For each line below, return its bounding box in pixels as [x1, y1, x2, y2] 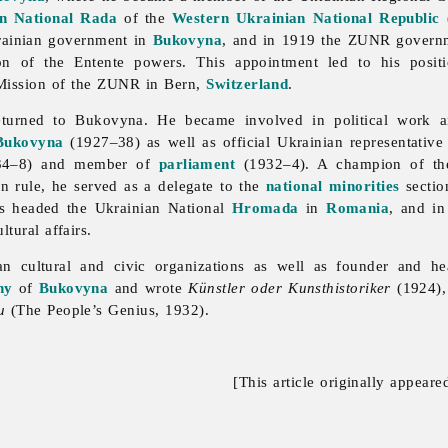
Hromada [231, 199, 299, 217]
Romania [326, 199, 390, 217]
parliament [158, 155, 236, 173]
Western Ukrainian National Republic [171, 9, 440, 27]
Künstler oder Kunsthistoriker [188, 279, 391, 297]
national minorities [266, 177, 400, 195]
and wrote [108, 279, 189, 297]
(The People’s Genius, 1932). [5, 301, 210, 319]
